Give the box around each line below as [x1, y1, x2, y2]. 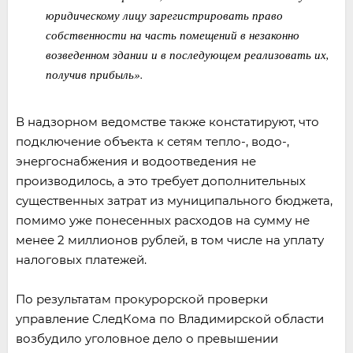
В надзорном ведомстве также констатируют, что [16, 114, 319, 129]
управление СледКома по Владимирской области [16, 311, 324, 326]
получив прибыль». [45, 66, 143, 82]
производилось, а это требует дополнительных [16, 173, 306, 188]
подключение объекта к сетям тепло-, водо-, [16, 134, 289, 149]
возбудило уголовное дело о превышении [16, 331, 278, 346]
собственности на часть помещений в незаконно [45, 27, 299, 43]
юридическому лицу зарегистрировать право [45, 7, 283, 23]
